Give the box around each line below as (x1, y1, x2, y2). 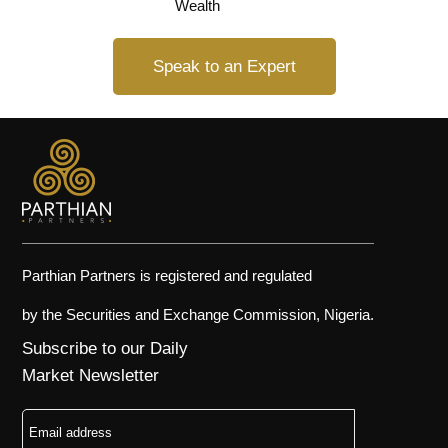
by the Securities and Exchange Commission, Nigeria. (22, 309, 375, 327)
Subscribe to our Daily (22, 342, 189, 362)
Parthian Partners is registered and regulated (22, 270, 313, 288)
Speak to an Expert (152, 59, 296, 79)
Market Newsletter (22, 369, 160, 389)
